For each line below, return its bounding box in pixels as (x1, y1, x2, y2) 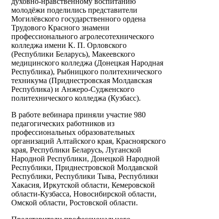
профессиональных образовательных (11, 128, 135, 137)
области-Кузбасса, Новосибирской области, (11, 190, 156, 198)
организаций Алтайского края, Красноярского (11, 137, 166, 146)
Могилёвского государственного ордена (11, 15, 146, 23)
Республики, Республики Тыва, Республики (11, 172, 158, 181)
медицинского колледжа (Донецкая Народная (11, 59, 163, 67)
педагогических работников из (11, 119, 114, 128)
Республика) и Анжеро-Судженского (11, 85, 134, 94)
